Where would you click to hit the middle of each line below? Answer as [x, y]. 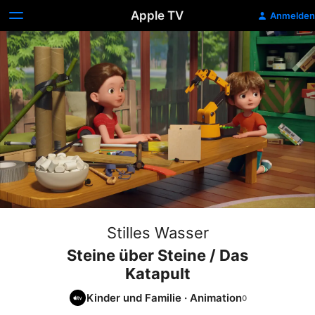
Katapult [157, 274]
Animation [216, 297]
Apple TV [157, 15]
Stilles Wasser [157, 233]
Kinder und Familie [134, 297]
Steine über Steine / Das [157, 255]
